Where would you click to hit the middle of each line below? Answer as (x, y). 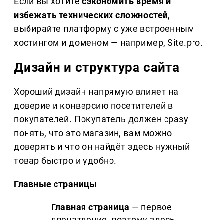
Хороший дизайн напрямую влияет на (96, 92)
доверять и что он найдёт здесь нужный (102, 147)
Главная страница (90, 207)
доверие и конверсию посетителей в (94, 106)
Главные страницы (55, 184)
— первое (151, 207)
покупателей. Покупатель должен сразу (101, 119)
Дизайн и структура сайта (97, 68)
